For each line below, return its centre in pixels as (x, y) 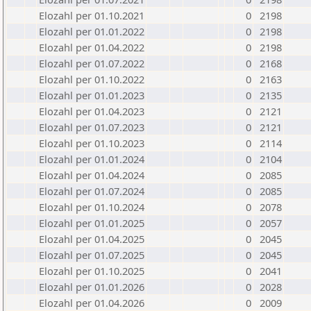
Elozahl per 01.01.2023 (92, 95)
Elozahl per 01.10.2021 (92, 15)
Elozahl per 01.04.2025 (92, 239)
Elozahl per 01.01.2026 (92, 287)
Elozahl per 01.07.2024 (92, 191)
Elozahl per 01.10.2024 (92, 207)
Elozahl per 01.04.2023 (92, 111)
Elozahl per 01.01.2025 (92, 223)
